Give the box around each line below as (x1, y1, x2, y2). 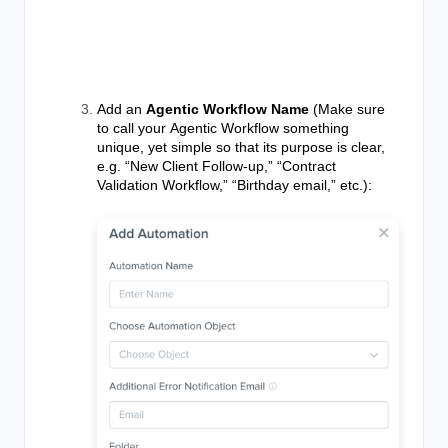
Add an (97, 101, 146, 118)
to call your (97, 120, 170, 137)
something (279, 120, 349, 137)
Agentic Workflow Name (146, 101, 309, 118)
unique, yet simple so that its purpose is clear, (97, 139, 385, 156)
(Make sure (309, 101, 385, 118)
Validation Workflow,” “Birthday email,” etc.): (97, 177, 372, 194)
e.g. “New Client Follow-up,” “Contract (97, 158, 336, 175)
